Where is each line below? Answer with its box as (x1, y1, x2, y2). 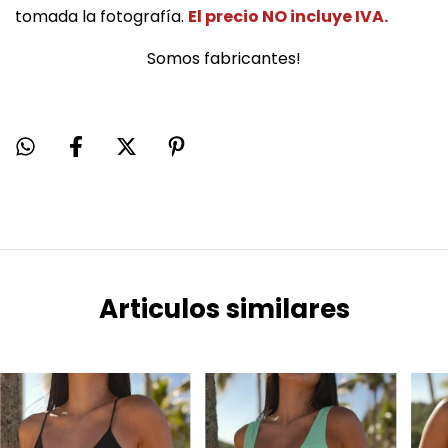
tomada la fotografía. (15, 5, 188, 29)
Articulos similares (98, 291, 350, 328)
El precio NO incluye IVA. (188, 5, 388, 29)
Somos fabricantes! (147, 47, 301, 71)
